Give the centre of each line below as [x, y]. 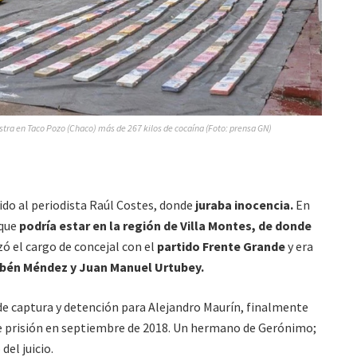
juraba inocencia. [244, 205]
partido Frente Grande [221, 247]
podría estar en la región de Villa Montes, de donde [165, 226]
